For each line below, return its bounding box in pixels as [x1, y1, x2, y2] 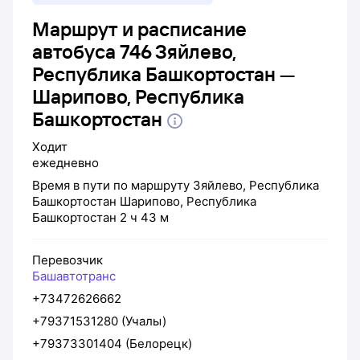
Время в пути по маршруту [32, 177, 193, 193]
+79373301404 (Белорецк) [32, 335, 192, 351]
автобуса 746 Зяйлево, [32, 39, 236, 63]
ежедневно [32, 154, 99, 170]
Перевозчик [32, 252, 103, 268]
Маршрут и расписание [32, 17, 247, 41]
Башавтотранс [32, 268, 116, 284]
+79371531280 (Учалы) [32, 313, 166, 329]
